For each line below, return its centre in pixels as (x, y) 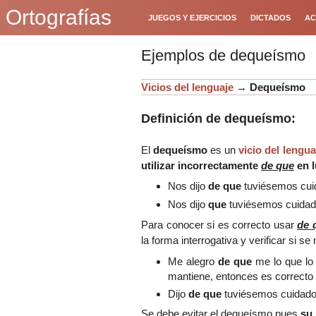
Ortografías (59, 17)
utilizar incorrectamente (200, 165)
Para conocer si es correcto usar (219, 225)
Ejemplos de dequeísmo (223, 55)
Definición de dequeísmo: (218, 118)
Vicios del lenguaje (187, 87)
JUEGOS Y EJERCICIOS (192, 18)
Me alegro (193, 261)
